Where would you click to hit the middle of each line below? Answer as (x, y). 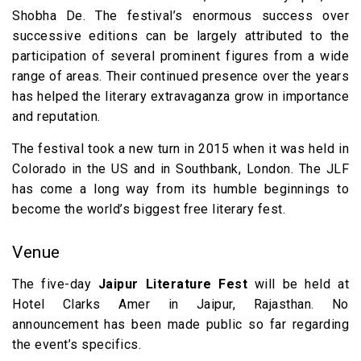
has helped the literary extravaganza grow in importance (180, 96)
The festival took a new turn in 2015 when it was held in (180, 149)
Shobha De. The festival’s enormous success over (180, 16)
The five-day (55, 284)
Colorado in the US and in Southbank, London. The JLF (180, 169)
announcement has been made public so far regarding (180, 324)
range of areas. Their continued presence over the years (180, 76)
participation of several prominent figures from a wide (180, 56)
